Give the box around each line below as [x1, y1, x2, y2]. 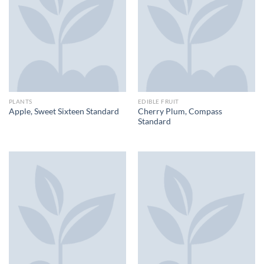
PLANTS [8, 98, 32, 105]
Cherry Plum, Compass [137, 106, 222, 116]
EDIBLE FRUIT [137, 98, 179, 105]
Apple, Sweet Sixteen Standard [8, 107, 119, 117]
